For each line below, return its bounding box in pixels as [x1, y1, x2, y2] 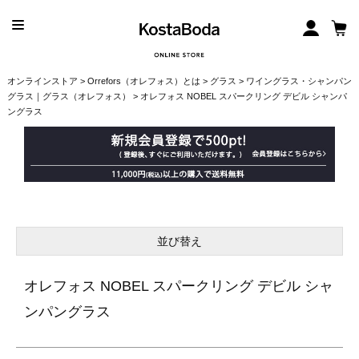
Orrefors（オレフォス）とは [87, 76, 200, 87]
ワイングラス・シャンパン [245, 76, 352, 87]
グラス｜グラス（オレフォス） [6, 91, 131, 102]
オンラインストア [6, 76, 78, 87]
